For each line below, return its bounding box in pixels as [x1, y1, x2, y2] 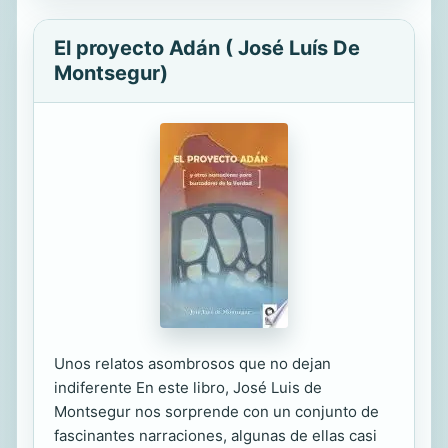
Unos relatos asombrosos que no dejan [54, 354, 331, 373]
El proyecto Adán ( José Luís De [54, 36, 360, 60]
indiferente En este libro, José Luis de [54, 378, 322, 397]
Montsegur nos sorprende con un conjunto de [54, 402, 379, 421]
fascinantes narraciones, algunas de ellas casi [54, 426, 377, 445]
